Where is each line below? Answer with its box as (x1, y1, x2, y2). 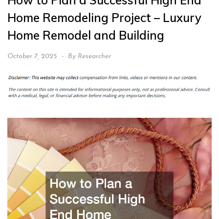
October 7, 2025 (7, 53, 57, 61)
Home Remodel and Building (7, 28, 164, 43)
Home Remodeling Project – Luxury (7, 10, 201, 25)
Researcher (78, 53, 111, 61)
